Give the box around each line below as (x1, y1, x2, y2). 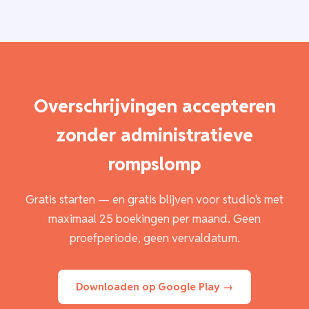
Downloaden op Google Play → (76, 280, 233, 294)
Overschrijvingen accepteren (33, 94, 276, 119)
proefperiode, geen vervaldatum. (69, 230, 240, 246)
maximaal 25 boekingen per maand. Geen (48, 211, 261, 227)
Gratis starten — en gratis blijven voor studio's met (26, 192, 283, 208)
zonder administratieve (56, 123, 253, 148)
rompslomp (108, 152, 201, 177)
